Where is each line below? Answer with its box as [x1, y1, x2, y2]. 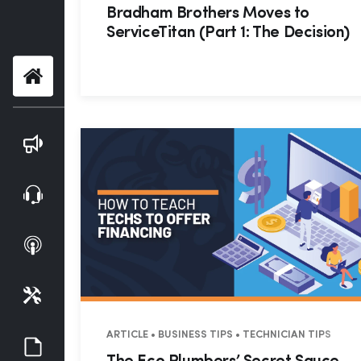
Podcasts [64, 236, 125, 252]
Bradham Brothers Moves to [106, 6, 310, 23]
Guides [64, 338, 111, 354]
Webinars [64, 185, 126, 201]
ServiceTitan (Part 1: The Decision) [106, 25, 351, 42]
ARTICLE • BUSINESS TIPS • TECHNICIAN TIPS [106, 329, 331, 340]
